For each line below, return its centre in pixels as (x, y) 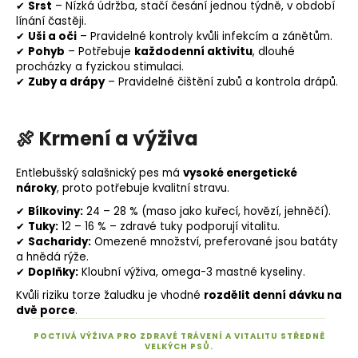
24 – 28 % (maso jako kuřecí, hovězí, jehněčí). (207, 212)
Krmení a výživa (119, 139)
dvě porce (46, 311)
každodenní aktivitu (193, 52)
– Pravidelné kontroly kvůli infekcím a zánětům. (205, 37)
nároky (36, 189)
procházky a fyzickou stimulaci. (100, 67)
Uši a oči (52, 37)
